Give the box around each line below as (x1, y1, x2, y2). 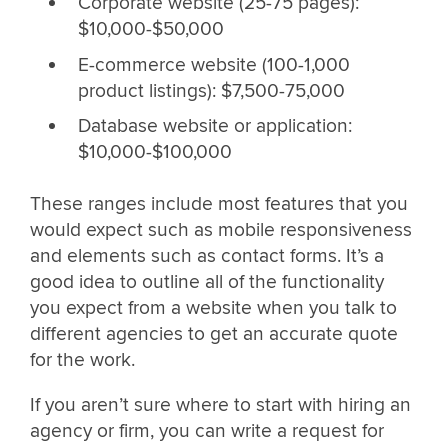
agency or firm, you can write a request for (30, 419, 384, 443)
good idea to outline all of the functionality (30, 269, 384, 294)
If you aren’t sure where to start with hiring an (30, 393, 411, 417)
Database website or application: (77, 114, 352, 139)
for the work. (30, 347, 135, 372)
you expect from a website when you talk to (30, 295, 397, 320)
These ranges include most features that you (30, 191, 408, 216)
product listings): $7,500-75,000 (77, 78, 345, 103)
